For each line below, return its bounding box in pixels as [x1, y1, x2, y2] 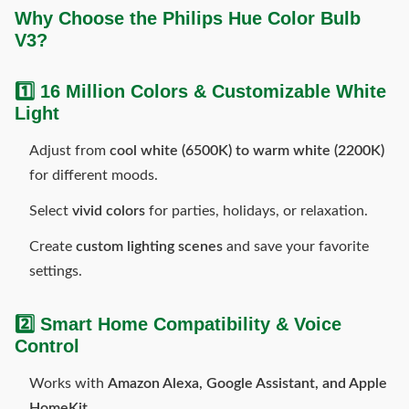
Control [15, 336, 79, 356]
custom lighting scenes [76, 239, 223, 254]
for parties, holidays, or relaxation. [145, 204, 368, 218]
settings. [29, 264, 82, 278]
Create [29, 239, 76, 254]
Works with [29, 376, 108, 391]
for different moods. [29, 168, 158, 183]
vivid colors [72, 204, 145, 218]
